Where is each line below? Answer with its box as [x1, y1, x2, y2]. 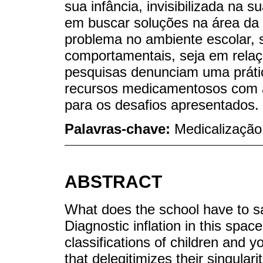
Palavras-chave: [65, 121, 174, 137]
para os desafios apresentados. [65, 97, 259, 113]
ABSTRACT [65, 171, 162, 191]
